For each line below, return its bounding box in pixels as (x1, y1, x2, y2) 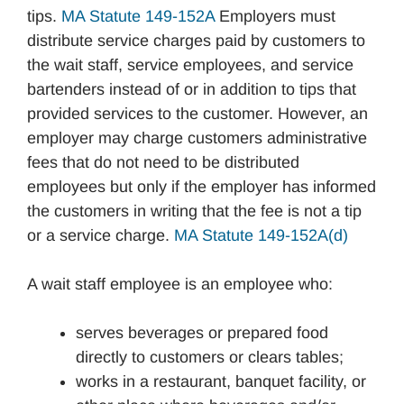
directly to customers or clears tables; (76, 348, 344, 366)
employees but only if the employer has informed (27, 178, 376, 196)
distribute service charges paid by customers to (27, 32, 365, 50)
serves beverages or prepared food (76, 324, 328, 342)
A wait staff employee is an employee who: (27, 275, 333, 293)
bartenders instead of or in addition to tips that (27, 80, 356, 98)
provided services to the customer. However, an (27, 105, 368, 123)
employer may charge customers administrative (27, 129, 367, 147)
